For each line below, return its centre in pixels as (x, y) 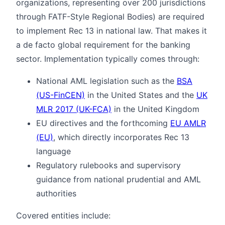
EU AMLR (188, 123)
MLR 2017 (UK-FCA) (74, 109)
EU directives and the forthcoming (103, 123)
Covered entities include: (63, 215)
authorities (56, 193)
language (53, 151)
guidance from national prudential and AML (119, 179)
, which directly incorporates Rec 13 (121, 137)
